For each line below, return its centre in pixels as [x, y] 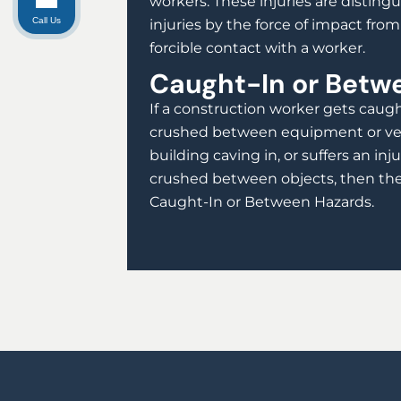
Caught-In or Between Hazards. [262, 202]
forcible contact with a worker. [257, 48]
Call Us [47, 20]
